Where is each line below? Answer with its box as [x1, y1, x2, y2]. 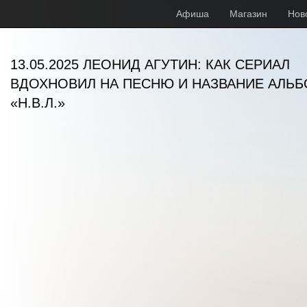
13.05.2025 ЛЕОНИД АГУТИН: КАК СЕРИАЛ [10, 57, 290, 72]
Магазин [230, 8, 267, 19]
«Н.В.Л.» [10, 95, 65, 110]
